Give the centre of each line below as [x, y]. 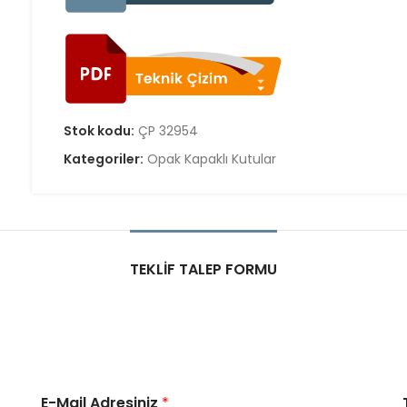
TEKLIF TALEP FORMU [203, 269]
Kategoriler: [105, 159]
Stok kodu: [101, 131]
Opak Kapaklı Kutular [212, 159]
